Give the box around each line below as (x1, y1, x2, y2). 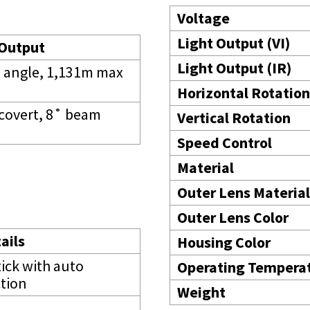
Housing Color (177, 232, 271, 253)
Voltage (177, 8, 230, 28)
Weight (177, 282, 226, 302)
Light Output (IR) (177, 58, 291, 78)
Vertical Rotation (177, 108, 291, 128)
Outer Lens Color (177, 208, 289, 228)
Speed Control (177, 133, 272, 153)
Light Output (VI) (177, 33, 290, 53)
